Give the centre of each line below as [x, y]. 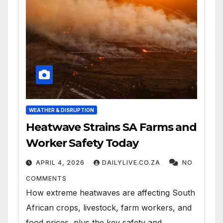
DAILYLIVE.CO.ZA [132, 163]
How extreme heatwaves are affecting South [111, 193]
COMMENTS [46, 179]
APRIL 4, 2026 [60, 163]
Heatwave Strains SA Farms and [111, 127]
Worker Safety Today [82, 143]
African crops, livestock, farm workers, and [109, 208]
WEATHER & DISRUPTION [61, 110]
